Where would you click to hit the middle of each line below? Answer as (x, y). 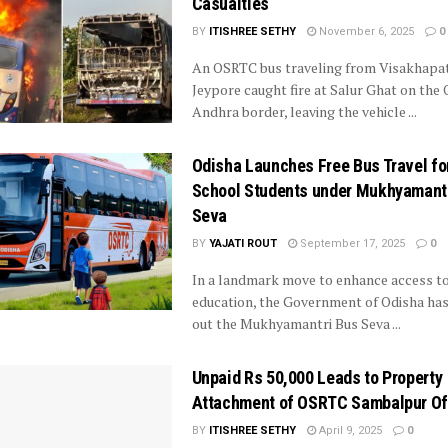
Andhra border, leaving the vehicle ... (304, 111)
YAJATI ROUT (242, 244)
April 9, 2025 (348, 431)
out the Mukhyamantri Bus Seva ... (296, 324)
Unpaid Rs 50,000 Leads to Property (317, 378)
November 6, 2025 (364, 31)
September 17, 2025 (350, 244)
